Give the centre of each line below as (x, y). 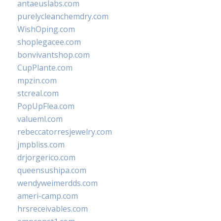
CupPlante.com (45, 68)
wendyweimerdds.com (57, 183)
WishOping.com (46, 29)
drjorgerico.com (46, 157)
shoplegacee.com (49, 42)
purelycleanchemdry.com (63, 16)
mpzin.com (37, 80)
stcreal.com (38, 93)
